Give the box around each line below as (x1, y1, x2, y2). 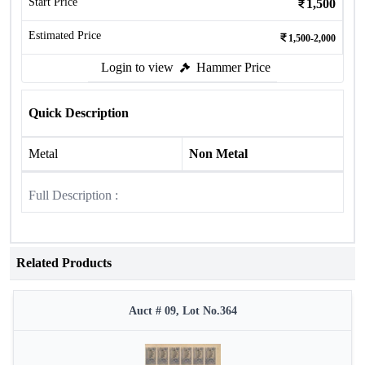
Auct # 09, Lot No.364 (128, 305, 237, 317)
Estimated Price (29, 29, 101, 42)
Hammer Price (196, 60, 270, 74)
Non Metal (189, 147, 248, 161)
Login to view (101, 60, 174, 74)
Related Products (16, 256, 112, 270)
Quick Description (29, 106, 129, 120)
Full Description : (29, 188, 118, 202)
